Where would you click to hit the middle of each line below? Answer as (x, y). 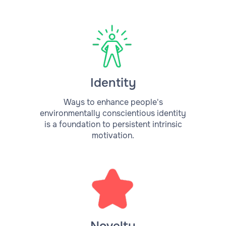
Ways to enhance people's (113, 102)
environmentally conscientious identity (113, 114)
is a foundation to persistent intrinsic (113, 125)
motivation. (113, 136)
